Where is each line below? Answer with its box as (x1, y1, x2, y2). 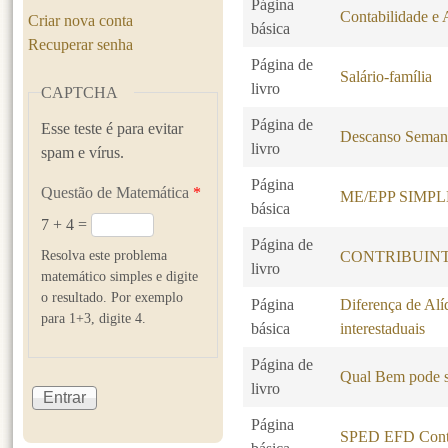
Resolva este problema (41, 246, 168, 263)
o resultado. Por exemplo (41, 288, 184, 305)
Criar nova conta (28, 11, 134, 29)
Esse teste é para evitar (41, 119, 184, 137)
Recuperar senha (28, 35, 134, 53)
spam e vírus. (41, 143, 125, 161)
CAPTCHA (41, 83, 119, 101)
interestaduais (340, 320, 426, 338)
